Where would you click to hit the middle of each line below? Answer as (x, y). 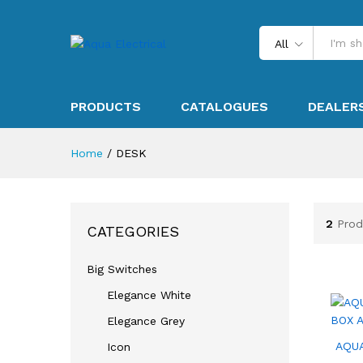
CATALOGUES (224, 107)
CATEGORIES (133, 231)
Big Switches (122, 269)
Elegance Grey (146, 321)
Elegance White (149, 295)
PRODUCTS (106, 107)
